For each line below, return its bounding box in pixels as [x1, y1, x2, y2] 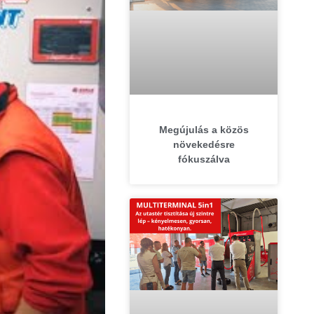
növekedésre [172, 139, 235, 150]
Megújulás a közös [158, 124, 249, 135]
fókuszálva [177, 153, 230, 165]
